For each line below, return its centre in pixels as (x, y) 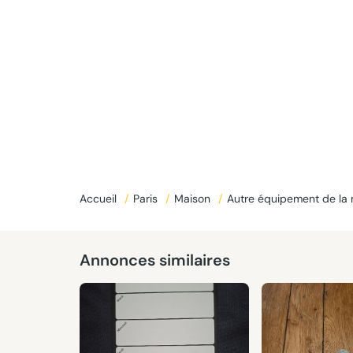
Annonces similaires (154, 260)
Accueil (99, 199)
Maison (193, 199)
